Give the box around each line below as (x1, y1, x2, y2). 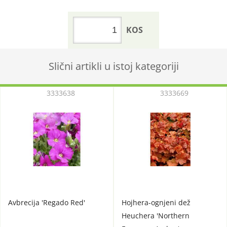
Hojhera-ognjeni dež (122, 198, 191, 207)
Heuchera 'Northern (122, 211, 190, 220)
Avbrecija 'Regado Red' (8, 198, 85, 207)
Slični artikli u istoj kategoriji (48, 59, 179, 73)
